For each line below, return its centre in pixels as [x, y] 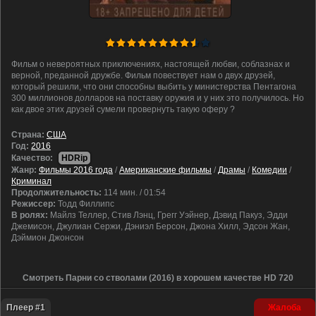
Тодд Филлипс [86, 204]
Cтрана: [28, 135]
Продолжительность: [56, 193]
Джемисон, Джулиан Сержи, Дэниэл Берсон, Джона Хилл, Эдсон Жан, [151, 226]
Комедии [269, 170]
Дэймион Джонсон [48, 238]
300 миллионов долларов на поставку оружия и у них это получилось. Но [158, 98]
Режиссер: [35, 204]
